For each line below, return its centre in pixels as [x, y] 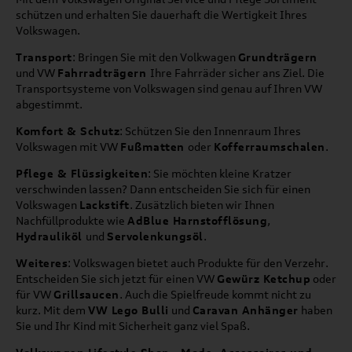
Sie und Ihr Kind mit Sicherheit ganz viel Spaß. [133, 325]
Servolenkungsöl [155, 236]
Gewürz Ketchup [264, 278]
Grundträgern [277, 57]
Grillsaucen [86, 294]
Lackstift [104, 204]
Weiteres [42, 262]
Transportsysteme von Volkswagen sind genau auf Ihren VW [169, 88]
